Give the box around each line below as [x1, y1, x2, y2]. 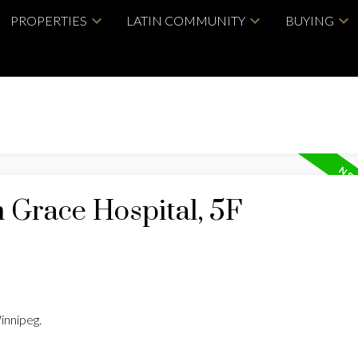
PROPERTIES [10, 12, 87, 28]
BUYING [284, 12, 334, 28]
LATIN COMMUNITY [126, 12, 246, 28]
